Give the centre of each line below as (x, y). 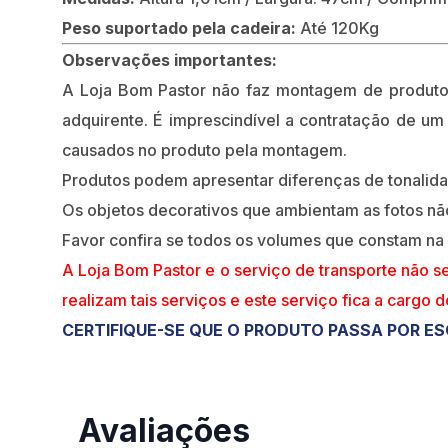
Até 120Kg (339, 28)
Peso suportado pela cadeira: (181, 28)
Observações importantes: (169, 60)
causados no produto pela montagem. (204, 150)
